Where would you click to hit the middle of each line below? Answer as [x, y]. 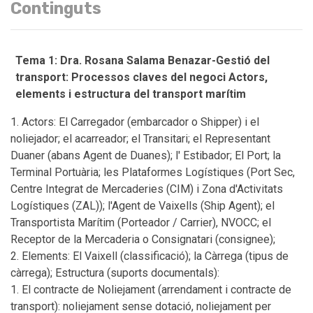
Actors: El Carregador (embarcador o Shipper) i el [140, 122]
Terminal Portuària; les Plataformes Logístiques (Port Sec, [153, 172]
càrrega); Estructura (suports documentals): [115, 273]
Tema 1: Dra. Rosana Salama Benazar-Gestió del [142, 60]
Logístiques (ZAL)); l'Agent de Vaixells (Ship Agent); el [143, 206]
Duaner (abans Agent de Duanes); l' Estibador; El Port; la [146, 155]
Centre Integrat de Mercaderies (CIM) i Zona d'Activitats [147, 189]
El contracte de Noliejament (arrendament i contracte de [156, 290]
